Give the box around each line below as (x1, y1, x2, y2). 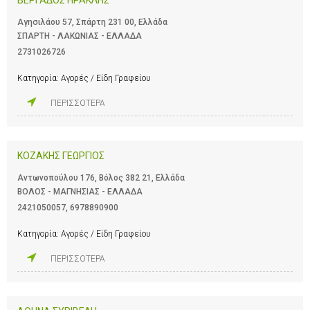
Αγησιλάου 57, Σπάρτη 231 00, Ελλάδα (17, 17, 167, 27)
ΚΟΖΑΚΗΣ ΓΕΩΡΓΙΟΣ (17, 149, 104, 161)
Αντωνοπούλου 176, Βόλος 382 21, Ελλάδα (17, 172, 185, 183)
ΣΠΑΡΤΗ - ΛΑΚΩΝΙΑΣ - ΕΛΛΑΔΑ (17, 30, 142, 41)
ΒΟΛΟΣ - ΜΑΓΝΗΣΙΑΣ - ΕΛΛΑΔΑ (17, 186, 143, 197)
